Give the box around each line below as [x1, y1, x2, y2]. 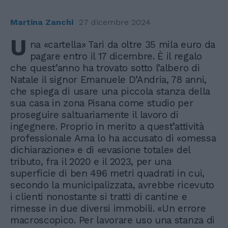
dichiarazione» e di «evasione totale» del [10, 144, 190, 156]
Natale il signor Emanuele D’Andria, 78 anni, [10, 73, 207, 85]
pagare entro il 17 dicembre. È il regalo [30, 50, 202, 62]
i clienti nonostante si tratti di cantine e [10, 190, 187, 203]
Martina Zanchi [10, 17, 73, 27]
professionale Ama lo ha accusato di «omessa [10, 132, 216, 144]
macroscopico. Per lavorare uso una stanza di [10, 214, 215, 226]
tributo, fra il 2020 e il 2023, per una [10, 155, 172, 167]
